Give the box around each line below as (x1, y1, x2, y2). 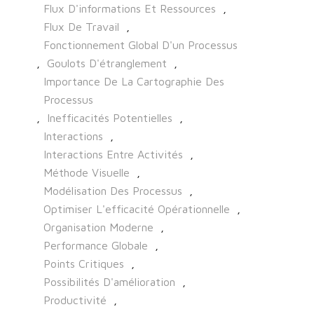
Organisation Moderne (43, 221, 153, 234)
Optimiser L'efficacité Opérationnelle (43, 203, 230, 216)
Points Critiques (43, 257, 124, 271)
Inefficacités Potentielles (47, 111, 172, 125)
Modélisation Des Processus (43, 184, 182, 198)
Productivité (43, 294, 107, 307)
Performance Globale (43, 239, 148, 252)
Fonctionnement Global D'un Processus (43, 39, 238, 52)
